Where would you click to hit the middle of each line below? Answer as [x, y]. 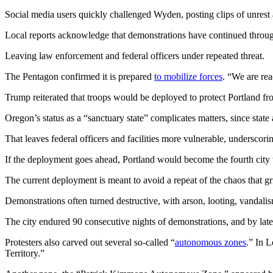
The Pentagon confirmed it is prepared [80, 76]
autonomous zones [211, 242]
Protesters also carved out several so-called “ [90, 242]
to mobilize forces [188, 76]
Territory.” [25, 253]
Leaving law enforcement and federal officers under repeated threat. [135, 55]
